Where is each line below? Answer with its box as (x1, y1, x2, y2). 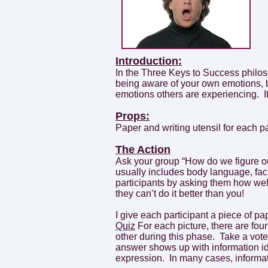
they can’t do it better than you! (115, 188, 244, 199)
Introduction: (115, 55, 182, 67)
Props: (115, 110, 150, 122)
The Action (115, 144, 170, 156)
